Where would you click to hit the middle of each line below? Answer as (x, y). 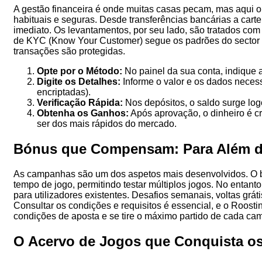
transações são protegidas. (69, 51)
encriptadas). (64, 92)
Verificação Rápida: (80, 102)
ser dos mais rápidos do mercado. (107, 123)
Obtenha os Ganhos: (83, 113)
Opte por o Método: (80, 71)
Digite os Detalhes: (79, 81)
